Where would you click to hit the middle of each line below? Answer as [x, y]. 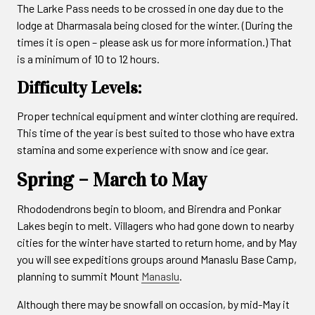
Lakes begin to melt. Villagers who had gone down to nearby [155, 225]
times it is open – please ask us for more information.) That [154, 41]
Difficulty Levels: [79, 88]
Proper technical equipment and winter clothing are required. [157, 115]
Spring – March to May [112, 179]
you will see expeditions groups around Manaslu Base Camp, [157, 259]
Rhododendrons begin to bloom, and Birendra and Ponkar [149, 208]
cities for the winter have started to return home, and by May [157, 242]
